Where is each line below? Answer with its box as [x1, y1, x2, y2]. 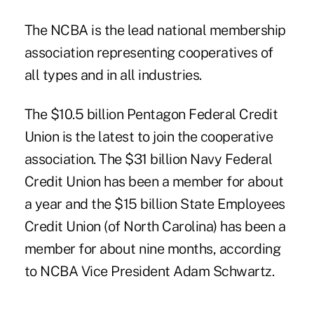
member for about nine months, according [24, 240, 281, 257]
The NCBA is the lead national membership [24, 21, 286, 39]
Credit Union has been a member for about [24, 172, 284, 190]
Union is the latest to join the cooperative [24, 128, 273, 145]
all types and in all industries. [24, 66, 202, 83]
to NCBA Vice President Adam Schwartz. [24, 262, 275, 280]
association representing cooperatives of [24, 43, 273, 61]
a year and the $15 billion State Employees [24, 195, 285, 212]
